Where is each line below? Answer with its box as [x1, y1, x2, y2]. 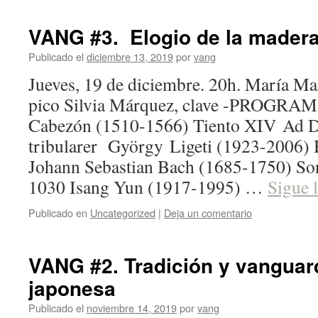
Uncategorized [90, 205, 155, 220]
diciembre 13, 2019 [87, 49, 173, 64]
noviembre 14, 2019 [87, 300, 177, 315]
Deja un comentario [164, 205, 252, 220]
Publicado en [28, 205, 87, 220]
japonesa [28, 273, 116, 302]
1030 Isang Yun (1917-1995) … [28, 175, 268, 199]
